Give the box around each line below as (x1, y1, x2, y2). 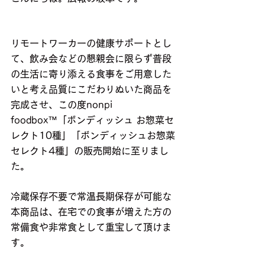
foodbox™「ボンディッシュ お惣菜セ (11, 115, 174, 125)
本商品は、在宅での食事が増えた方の (11, 207, 172, 217)
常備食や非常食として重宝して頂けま (11, 222, 172, 232)
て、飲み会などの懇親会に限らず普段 (11, 54, 172, 64)
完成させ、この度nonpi (11, 100, 115, 110)
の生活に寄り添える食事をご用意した (11, 69, 172, 79)
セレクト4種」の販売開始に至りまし (11, 146, 169, 156)
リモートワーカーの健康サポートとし (11, 38, 172, 49)
